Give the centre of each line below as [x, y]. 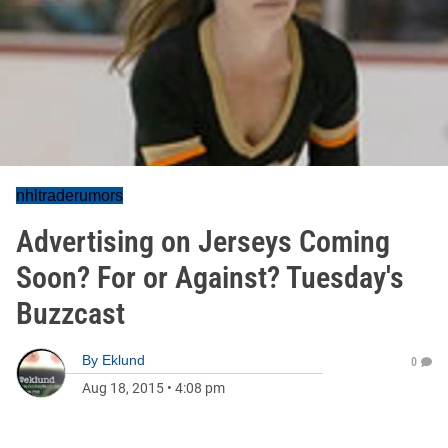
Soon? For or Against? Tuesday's [210, 277]
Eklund [123, 360]
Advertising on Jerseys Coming [203, 241]
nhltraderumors [69, 195]
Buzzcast [70, 313]
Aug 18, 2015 [123, 388]
